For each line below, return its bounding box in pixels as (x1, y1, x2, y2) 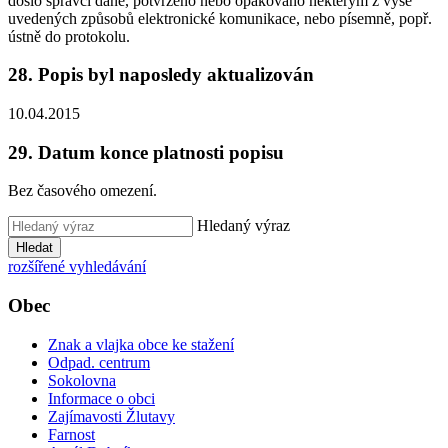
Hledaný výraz (197, 217, 290, 235)
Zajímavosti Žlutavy (48, 407, 175, 425)
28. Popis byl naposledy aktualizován (8, 64, 314, 86)
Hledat (16, 240, 53, 256)
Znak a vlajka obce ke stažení (48, 335, 234, 353)
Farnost (48, 425, 95, 443)
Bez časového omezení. (8, 182, 157, 200)
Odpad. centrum (48, 353, 150, 371)
